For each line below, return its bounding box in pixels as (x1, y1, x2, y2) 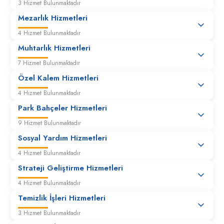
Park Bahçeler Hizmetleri (18, 102, 107, 113)
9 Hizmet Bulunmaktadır (18, 118, 81, 127)
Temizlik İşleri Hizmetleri (18, 192, 106, 203)
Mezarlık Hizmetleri (18, 12, 88, 23)
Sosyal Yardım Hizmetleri (18, 132, 107, 143)
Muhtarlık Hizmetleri (18, 42, 91, 53)
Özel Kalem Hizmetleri (18, 72, 99, 83)
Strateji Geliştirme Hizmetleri (18, 162, 123, 173)
